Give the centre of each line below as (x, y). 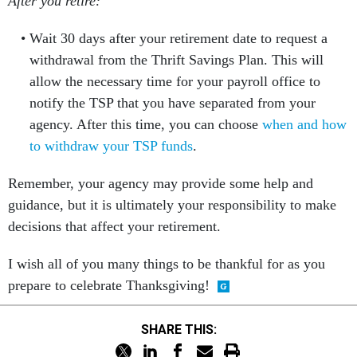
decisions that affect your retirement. (114, 226)
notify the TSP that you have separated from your (172, 103)
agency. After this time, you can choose (145, 124)
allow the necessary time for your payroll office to (175, 81)
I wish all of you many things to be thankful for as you (167, 264)
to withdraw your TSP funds (111, 146)
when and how (304, 124)
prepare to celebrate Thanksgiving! (109, 285)
